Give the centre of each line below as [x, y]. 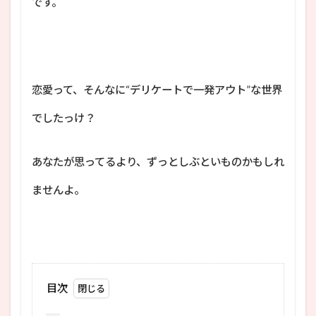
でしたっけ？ [63, 117]
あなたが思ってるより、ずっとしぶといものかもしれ [158, 161]
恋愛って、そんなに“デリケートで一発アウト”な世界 [157, 89]
